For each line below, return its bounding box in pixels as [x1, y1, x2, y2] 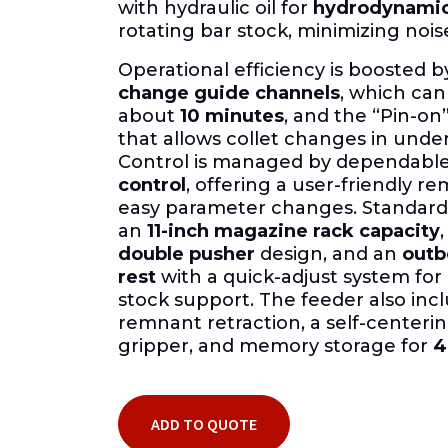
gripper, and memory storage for [118, 334, 433, 357]
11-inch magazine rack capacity [147, 219, 440, 242]
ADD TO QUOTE [151, 413, 257, 434]
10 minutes [180, 104, 284, 127]
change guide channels [118, 81, 340, 104]
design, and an [255, 242, 402, 265]
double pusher [118, 242, 255, 265]
